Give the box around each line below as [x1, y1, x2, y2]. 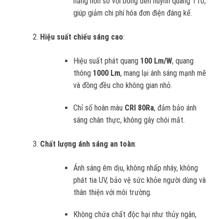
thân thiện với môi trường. [73, 187, 152, 197]
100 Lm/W [140, 56, 173, 66]
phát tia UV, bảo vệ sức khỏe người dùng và [73, 175, 206, 185]
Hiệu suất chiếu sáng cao [40, 32, 123, 42]
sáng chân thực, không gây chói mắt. [73, 115, 185, 125]
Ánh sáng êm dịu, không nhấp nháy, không [73, 163, 198, 173]
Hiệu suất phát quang [73, 56, 141, 66]
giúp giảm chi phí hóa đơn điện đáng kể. [73, 8, 193, 18]
